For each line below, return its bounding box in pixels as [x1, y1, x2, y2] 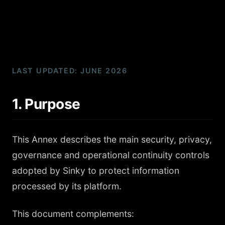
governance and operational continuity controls [12, 150, 209, 160]
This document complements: [12, 208, 134, 219]
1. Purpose [12, 95, 80, 113]
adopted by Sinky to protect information [12, 165, 179, 176]
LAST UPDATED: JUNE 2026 [12, 66, 128, 75]
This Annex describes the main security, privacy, [12, 134, 212, 145]
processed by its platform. [12, 181, 122, 191]
